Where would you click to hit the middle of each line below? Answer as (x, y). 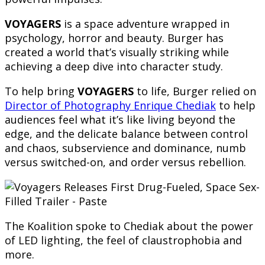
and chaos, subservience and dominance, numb (125, 148)
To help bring (41, 91)
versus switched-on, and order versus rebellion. (125, 162)
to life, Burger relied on (195, 91)
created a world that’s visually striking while (117, 52)
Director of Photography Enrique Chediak (110, 106)
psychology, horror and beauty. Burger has (114, 38)
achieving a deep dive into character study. (114, 67)
